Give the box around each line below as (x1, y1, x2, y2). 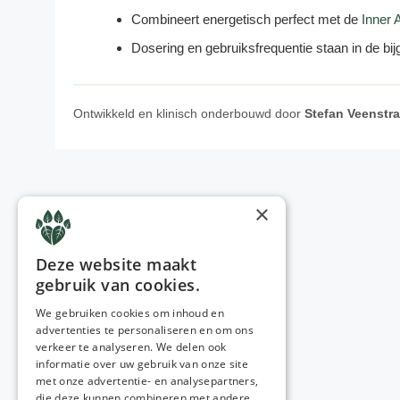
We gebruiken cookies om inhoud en (36, 305, 224, 321)
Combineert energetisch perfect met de (131, 11, 362, 27)
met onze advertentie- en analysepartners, (36, 373, 259, 388)
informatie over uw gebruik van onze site (36, 356, 249, 371)
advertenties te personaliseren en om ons (36, 322, 254, 337)
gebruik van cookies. (36, 274, 200, 296)
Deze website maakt (36, 254, 197, 275)
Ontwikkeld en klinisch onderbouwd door (73, 105, 304, 121)
